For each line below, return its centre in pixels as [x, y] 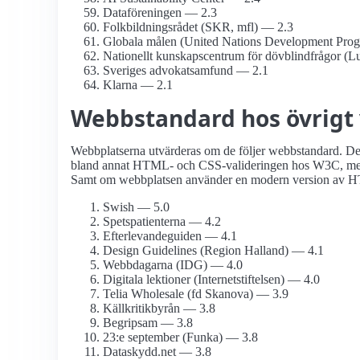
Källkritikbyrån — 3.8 [159, 309]
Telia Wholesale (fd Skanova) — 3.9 [196, 294]
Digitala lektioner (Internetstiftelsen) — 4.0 [211, 280]
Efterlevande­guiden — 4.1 [170, 236]
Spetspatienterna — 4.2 [162, 222]
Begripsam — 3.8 [148, 323]
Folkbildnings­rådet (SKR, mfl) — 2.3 [198, 27]
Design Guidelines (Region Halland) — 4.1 [213, 251]
